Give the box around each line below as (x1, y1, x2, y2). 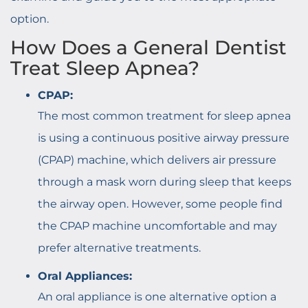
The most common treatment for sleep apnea (38, 109, 291, 122)
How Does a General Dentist (10, 36, 287, 59)
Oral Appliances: (38, 269, 132, 283)
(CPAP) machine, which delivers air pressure (38, 153, 276, 166)
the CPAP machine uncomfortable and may (38, 219, 277, 232)
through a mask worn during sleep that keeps (38, 175, 291, 188)
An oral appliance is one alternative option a (38, 290, 276, 303)
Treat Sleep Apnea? (10, 56, 199, 80)
